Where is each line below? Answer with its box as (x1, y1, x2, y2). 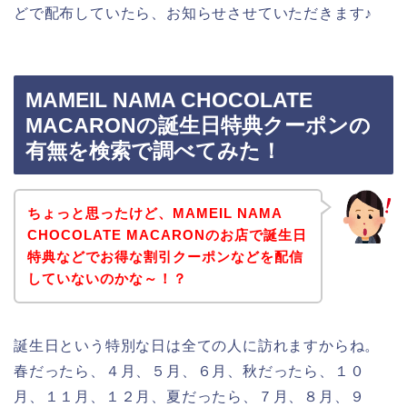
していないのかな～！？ (26, 270, 187, 286)
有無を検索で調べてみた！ (25, 139, 282, 164)
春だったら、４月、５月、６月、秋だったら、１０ (14, 362, 365, 379)
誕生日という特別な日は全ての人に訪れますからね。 (14, 337, 381, 353)
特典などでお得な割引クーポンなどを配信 (26, 248, 303, 264)
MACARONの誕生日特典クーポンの (25, 114, 371, 138)
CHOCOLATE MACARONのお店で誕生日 (26, 226, 307, 243)
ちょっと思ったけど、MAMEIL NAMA (26, 204, 282, 221)
